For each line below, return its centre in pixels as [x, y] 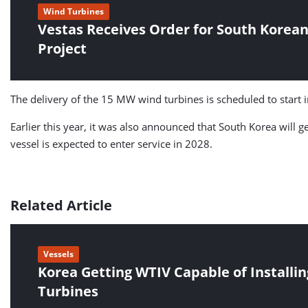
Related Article [61, 205]
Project [62, 48]
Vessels [58, 254]
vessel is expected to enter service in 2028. [111, 144]
